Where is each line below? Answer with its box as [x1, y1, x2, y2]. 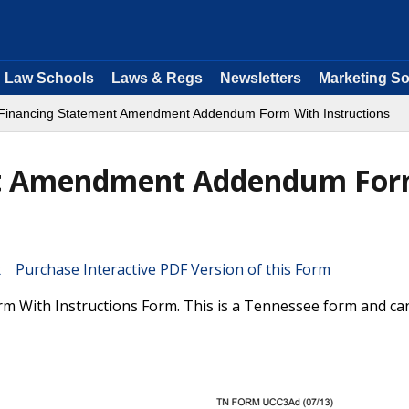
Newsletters [220, 70, 301, 86]
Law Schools [5, 70, 94, 86]
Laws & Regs [111, 70, 203, 86]
